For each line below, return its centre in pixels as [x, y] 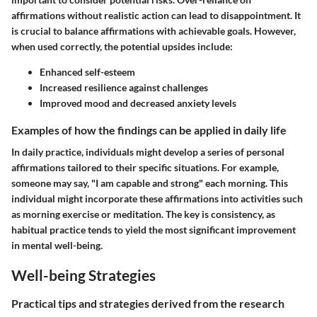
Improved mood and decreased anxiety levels [138, 103]
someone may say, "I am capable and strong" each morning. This [150, 183]
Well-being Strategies [83, 275]
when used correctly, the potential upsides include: [122, 46]
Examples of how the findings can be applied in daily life [149, 129]
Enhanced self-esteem [87, 71]
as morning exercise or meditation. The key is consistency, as [143, 214]
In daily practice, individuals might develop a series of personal [148, 152]
